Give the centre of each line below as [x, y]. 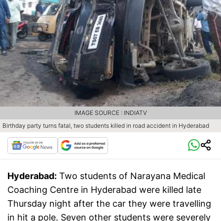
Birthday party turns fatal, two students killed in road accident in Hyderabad [106, 125]
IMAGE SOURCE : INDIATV [110, 112]
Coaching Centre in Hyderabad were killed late [104, 189]
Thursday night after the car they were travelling [109, 203]
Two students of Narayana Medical [132, 176]
